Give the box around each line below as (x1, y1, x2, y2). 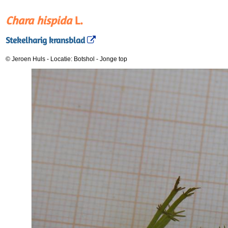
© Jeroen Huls (6, 55, 45, 63)
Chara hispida (6, 14, 72, 27)
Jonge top (100, 55, 127, 63)
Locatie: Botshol (50, 55, 96, 63)
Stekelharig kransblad (6, 35, 85, 46)
